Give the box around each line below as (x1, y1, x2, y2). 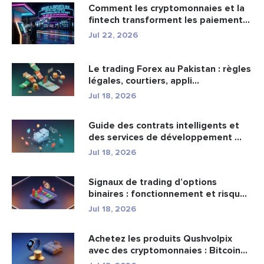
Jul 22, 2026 (88, 30, 138, 41)
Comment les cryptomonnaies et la (88, 2, 245, 15)
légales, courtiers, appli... (88, 74, 199, 87)
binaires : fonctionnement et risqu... (88, 187, 247, 200)
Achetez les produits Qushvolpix (88, 232, 232, 245)
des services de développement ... (88, 131, 242, 143)
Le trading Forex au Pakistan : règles (88, 62, 251, 75)
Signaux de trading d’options (88, 176, 217, 188)
